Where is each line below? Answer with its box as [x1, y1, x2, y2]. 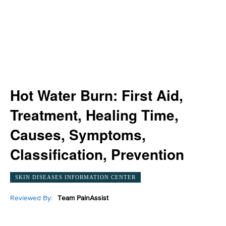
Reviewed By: [10, 194, 52, 202]
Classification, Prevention [10, 144, 184, 164]
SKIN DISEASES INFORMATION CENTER [15, 174, 136, 180]
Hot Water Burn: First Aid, [10, 85, 183, 105]
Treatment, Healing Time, [10, 104, 179, 125]
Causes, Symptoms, [10, 124, 146, 145]
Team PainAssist [58, 194, 108, 202]
